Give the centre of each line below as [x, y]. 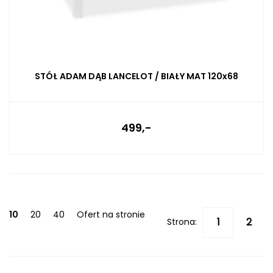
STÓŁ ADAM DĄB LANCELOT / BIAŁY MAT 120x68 [136, 76]
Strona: [182, 222]
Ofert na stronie [111, 214]
